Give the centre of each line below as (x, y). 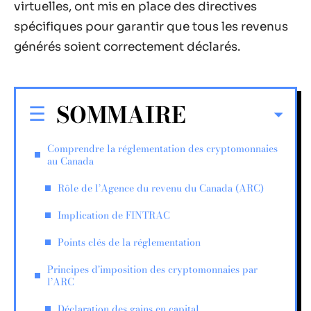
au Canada (70, 161)
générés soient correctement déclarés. (127, 47)
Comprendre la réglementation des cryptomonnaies (162, 148)
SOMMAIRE (121, 115)
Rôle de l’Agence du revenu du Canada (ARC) (161, 188)
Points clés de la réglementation (129, 242)
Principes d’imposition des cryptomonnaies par (152, 269)
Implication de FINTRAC (114, 215)
